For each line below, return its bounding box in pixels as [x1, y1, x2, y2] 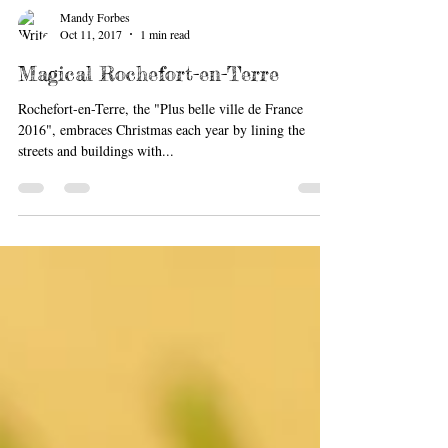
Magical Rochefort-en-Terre [18, 101, 279, 126]
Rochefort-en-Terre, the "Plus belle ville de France [18, 139, 304, 158]
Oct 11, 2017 [60, 66, 122, 82]
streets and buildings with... [18, 181, 174, 200]
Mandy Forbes [60, 48, 130, 65]
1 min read [140, 66, 190, 82]
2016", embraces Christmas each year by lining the [18, 160, 305, 179]
